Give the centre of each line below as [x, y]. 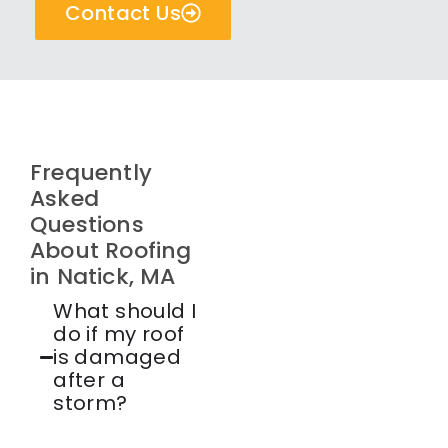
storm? [90, 403]
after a [89, 380]
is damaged [117, 357]
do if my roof [119, 334]
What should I [125, 311]
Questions [87, 225]
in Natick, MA [103, 277]
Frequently [91, 173]
